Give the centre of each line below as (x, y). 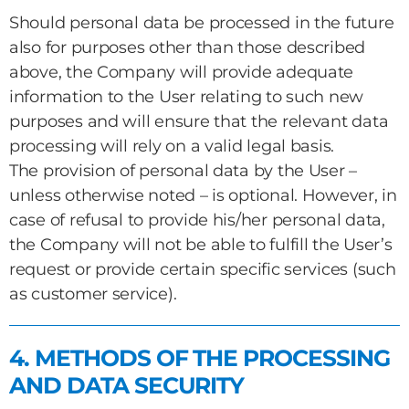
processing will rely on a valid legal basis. (172, 146)
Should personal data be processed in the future (202, 23)
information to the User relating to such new (187, 97)
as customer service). (93, 294)
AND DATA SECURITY (127, 385)
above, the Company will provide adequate (182, 72)
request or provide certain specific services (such (203, 269)
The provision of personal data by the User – (184, 171)
